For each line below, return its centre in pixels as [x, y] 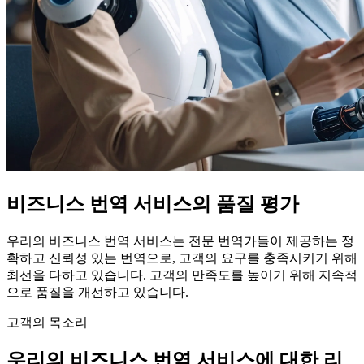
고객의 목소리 [47, 322]
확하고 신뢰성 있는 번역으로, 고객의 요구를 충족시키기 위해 [182, 258]
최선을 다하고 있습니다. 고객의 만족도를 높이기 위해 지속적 [182, 275]
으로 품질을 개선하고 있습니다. [97, 292]
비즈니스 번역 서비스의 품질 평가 [153, 204]
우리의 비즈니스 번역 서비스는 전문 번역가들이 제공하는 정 [180, 240]
